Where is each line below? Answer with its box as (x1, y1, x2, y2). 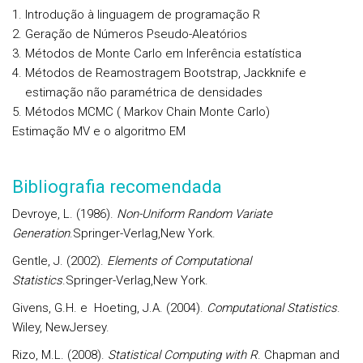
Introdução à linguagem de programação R (25, 7, 260, 22)
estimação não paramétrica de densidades (25, 85, 263, 100)
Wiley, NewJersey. (12, 320, 109, 335)
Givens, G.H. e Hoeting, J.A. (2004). (12, 301, 207, 315)
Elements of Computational (107, 254, 251, 268)
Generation (12, 226, 70, 241)
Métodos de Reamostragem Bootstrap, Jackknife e (25, 66, 306, 80)
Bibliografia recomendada (12, 177, 222, 197)
